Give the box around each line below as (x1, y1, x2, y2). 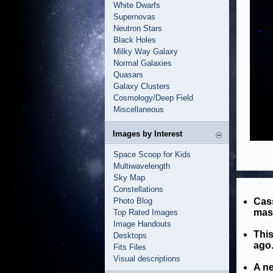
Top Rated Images (113, 208, 178, 217)
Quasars (113, 70, 143, 79)
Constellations (113, 185, 163, 194)
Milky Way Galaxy (113, 47, 178, 56)
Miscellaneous (113, 105, 164, 114)
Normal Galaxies (113, 58, 172, 68)
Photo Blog (113, 196, 152, 205)
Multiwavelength (113, 161, 170, 171)
